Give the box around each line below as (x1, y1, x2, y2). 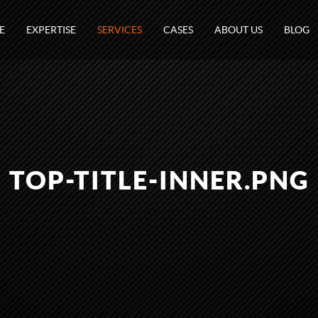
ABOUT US (214, 24, 263, 35)
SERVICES (97, 24, 142, 35)
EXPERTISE (26, 24, 76, 35)
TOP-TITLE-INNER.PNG (9, 165, 309, 194)
